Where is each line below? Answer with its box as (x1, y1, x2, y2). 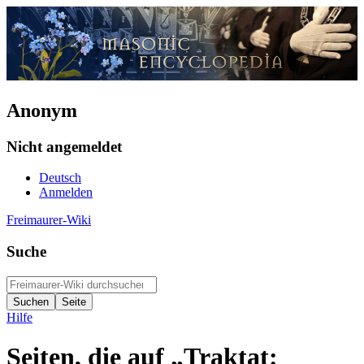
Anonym (6, 99, 77, 121)
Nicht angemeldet (6, 137, 122, 155)
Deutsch (39, 171, 81, 185)
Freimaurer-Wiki (6, 213, 91, 227)
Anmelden (39, 185, 93, 200)
